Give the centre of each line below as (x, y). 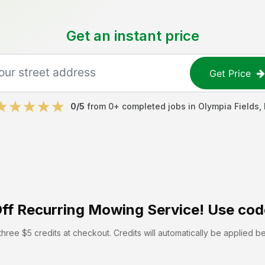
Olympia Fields (228, 106)
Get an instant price (132, 36)
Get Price (230, 73)
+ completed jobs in (156, 106)
